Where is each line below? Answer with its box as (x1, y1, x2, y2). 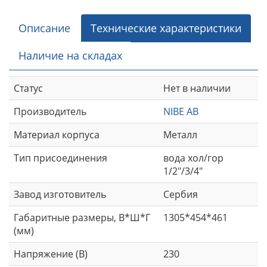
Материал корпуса (14, 128, 100, 142)
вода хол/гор (163, 151, 223, 165)
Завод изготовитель (14, 188, 106, 201)
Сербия (163, 188, 198, 201)
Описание (18, 21, 70, 36)
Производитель (14, 105, 86, 119)
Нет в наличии (163, 82, 231, 95)
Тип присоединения (14, 151, 107, 165)
